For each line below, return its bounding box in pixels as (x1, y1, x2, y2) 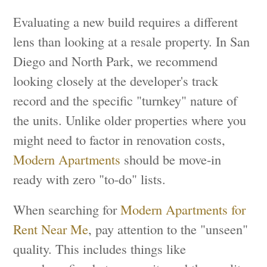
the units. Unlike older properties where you (13, 110, 247, 129)
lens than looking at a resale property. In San (13, 32, 250, 50)
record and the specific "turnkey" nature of (13, 91, 238, 109)
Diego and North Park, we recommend (13, 51, 218, 70)
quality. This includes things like (13, 239, 187, 257)
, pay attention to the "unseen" (88, 219, 249, 238)
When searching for (13, 200, 121, 218)
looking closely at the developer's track (13, 71, 219, 89)
